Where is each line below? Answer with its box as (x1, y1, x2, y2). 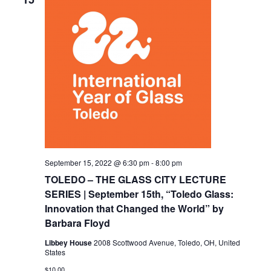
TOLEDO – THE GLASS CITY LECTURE (44, 172, 226, 187)
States (44, 247, 65, 258)
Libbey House (44, 237, 94, 249)
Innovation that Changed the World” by (44, 201, 224, 216)
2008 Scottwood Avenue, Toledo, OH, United (93, 237, 240, 248)
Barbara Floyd (44, 216, 110, 230)
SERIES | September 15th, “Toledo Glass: (44, 187, 236, 201)
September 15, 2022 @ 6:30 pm (44, 157, 149, 168)
